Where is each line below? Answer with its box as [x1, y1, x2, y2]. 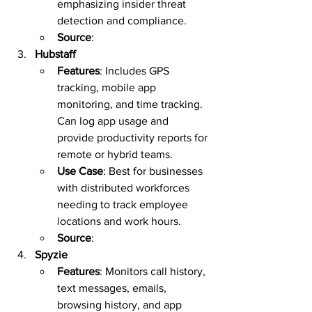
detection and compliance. [57, 15, 192, 26]
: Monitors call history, [100, 265, 208, 277]
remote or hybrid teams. [57, 148, 178, 160]
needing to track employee [57, 198, 191, 210]
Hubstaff [35, 48, 76, 60]
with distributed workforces [57, 182, 192, 194]
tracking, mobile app [57, 81, 159, 93]
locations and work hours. [57, 215, 187, 227]
